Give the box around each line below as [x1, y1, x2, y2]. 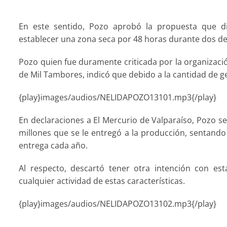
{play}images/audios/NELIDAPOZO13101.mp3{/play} [19, 92, 217, 103]
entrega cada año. [19, 140, 88, 151]
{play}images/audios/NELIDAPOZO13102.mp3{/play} [19, 198, 217, 209]
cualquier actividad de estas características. [19, 175, 185, 186]
